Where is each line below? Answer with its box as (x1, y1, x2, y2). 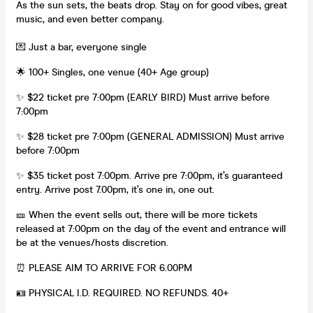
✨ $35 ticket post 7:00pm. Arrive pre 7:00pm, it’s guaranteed (16, 169, 282, 182)
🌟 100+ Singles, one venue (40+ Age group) (16, 66, 209, 78)
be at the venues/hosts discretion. (16, 236, 168, 249)
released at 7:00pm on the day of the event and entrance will (16, 222, 286, 235)
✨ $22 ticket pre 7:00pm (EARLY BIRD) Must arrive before (16, 91, 270, 103)
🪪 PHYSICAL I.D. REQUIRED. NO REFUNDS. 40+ (16, 286, 228, 299)
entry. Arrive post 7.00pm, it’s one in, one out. (16, 183, 214, 196)
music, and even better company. (16, 13, 164, 25)
